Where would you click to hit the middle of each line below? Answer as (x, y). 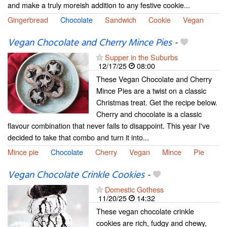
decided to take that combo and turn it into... (78, 137)
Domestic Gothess (134, 189)
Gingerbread (28, 19)
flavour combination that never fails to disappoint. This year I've (109, 125)
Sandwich (121, 19)
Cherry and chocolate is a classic (149, 113)
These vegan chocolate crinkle (145, 211)
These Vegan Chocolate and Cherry (154, 79)
